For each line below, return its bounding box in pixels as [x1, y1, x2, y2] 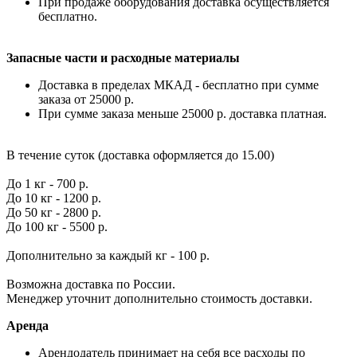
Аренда [6, 319, 49, 333]
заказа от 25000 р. [38, 92, 134, 107]
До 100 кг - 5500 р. [6, 220, 108, 234]
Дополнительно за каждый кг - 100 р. [6, 249, 210, 263]
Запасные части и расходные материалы [6, 51, 240, 65]
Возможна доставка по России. [6, 277, 175, 292]
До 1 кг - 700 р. [6, 177, 88, 191]
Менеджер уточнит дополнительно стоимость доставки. [6, 292, 312, 306]
